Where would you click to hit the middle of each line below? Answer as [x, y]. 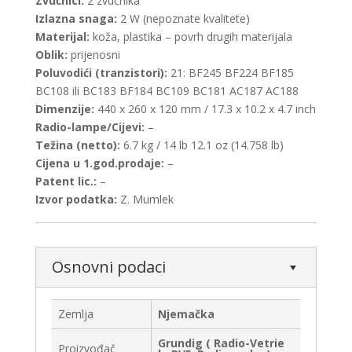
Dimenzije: [64, 109]
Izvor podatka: [76, 200]
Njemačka [186, 314]
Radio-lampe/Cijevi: [90, 127]
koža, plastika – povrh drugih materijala [191, 37]
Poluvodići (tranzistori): [103, 73]
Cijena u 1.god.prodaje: [99, 163]
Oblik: [51, 55]
